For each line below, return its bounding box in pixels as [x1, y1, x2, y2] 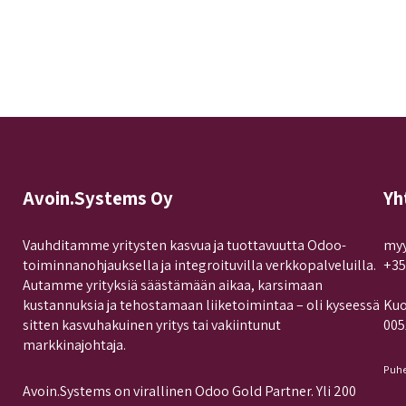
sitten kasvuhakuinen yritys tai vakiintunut [23, 315, 282, 335]
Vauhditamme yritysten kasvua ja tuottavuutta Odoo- [23, 236, 347, 256]
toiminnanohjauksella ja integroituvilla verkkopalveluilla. [23, 256, 377, 275]
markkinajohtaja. [23, 335, 127, 355]
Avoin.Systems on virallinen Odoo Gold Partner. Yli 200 [23, 381, 357, 401]
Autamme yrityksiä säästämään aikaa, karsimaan [23, 275, 324, 295]
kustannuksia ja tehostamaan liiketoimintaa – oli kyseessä [23, 295, 381, 315]
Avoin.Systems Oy [23, 185, 174, 210]
